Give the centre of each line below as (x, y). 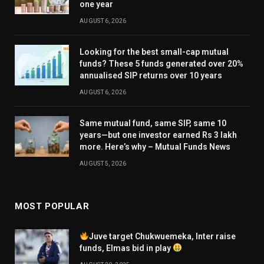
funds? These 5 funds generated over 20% (161, 63)
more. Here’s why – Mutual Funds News (155, 146)
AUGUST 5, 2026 (103, 163)
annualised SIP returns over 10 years (151, 75)
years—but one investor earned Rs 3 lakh (158, 135)
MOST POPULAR (52, 206)
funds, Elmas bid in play (126, 248)
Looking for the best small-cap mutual (154, 52)
